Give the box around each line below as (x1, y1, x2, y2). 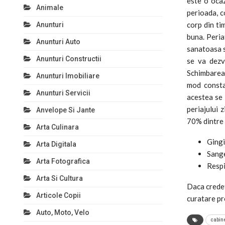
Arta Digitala (36, 140, 76, 148)
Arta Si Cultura (36, 174, 83, 182)
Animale (36, 4, 63, 12)
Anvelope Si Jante (36, 106, 95, 114)
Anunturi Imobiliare (36, 72, 99, 80)
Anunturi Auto (36, 38, 80, 46)
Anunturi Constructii (36, 55, 101, 63)
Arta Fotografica (36, 157, 90, 165)
